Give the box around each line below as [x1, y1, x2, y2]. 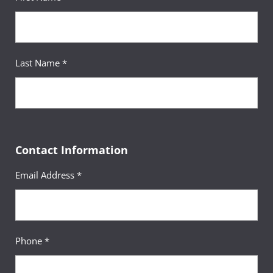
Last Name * [15, 56, 67, 69]
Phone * [15, 235, 49, 247]
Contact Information [15, 143, 128, 158]
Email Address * [15, 169, 82, 182]
